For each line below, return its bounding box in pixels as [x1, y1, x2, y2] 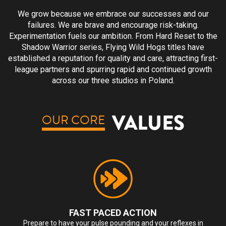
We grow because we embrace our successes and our [17, 9, 209, 19]
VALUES [111, 108, 185, 138]
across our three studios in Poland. [51, 75, 175, 85]
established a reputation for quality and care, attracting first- [8, 53, 218, 63]
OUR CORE [41, 111, 105, 130]
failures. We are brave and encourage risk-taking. [27, 20, 199, 30]
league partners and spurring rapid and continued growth [14, 64, 212, 74]
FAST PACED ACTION [69, 207, 157, 218]
